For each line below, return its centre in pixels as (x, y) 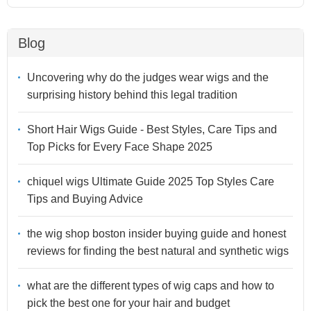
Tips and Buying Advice (85, 199)
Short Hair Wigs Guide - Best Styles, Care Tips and (152, 129)
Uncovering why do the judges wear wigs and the (148, 77)
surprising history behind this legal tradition (132, 94)
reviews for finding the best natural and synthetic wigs (158, 251)
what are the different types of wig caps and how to (151, 285)
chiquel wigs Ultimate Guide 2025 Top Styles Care (151, 181)
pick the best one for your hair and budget (128, 303)
